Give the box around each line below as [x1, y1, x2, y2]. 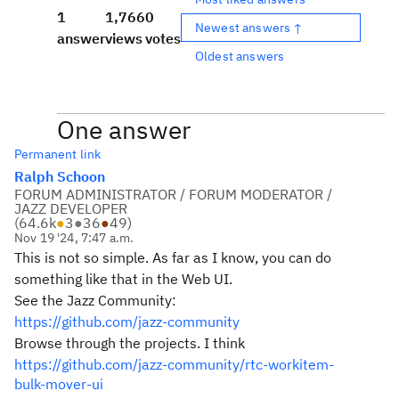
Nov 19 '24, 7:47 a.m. [14, 230, 134, 246]
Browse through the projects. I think [14, 334, 248, 352]
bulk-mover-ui [14, 375, 103, 393]
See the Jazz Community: [14, 291, 180, 309]
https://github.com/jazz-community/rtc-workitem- [14, 355, 334, 373]
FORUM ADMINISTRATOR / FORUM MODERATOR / [14, 185, 332, 203]
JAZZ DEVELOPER [14, 199, 127, 217]
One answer [57, 113, 191, 146]
